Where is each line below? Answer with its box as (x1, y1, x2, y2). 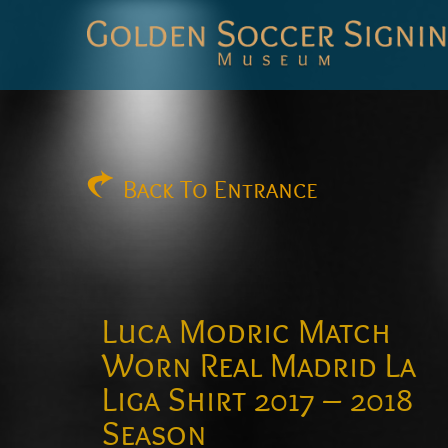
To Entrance (180, 175, 318, 206)
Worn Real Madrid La (102, 346, 416, 387)
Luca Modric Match (102, 312, 391, 353)
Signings (86, 111, 153, 132)
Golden (86, 67, 143, 88)
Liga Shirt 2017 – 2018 (102, 380, 413, 421)
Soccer (86, 89, 141, 110)
